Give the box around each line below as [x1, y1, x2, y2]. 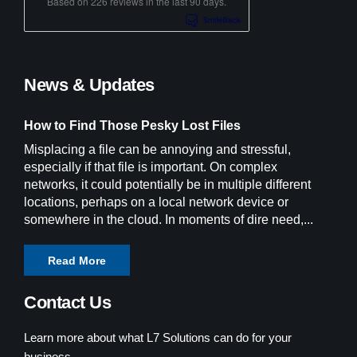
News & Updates [24, 74, 155, 95]
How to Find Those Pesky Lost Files [24, 118, 241, 132]
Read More [48, 253, 106, 267]
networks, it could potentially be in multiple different [24, 177, 311, 191]
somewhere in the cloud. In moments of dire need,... [24, 212, 313, 226]
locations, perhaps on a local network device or [24, 194, 288, 209]
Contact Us [24, 292, 112, 312]
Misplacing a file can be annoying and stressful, [24, 142, 291, 156]
